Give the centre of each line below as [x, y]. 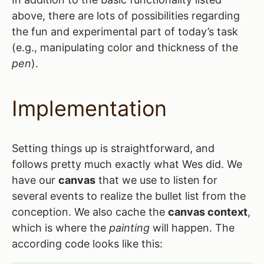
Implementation [89, 109]
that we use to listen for [156, 180]
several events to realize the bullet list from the [129, 196]
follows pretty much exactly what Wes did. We [127, 164]
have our [35, 180]
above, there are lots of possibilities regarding [126, 16]
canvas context [208, 212]
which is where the [60, 228]
